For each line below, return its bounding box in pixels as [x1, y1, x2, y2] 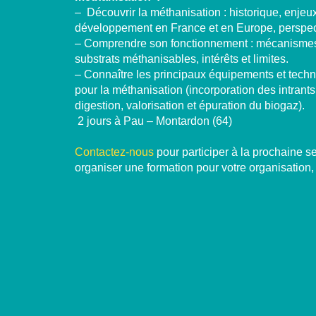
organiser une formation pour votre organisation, [75, 162, 315, 174]
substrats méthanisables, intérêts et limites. [75, 53, 289, 66]
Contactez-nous [75, 146, 154, 159]
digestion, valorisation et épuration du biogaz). [75, 99, 305, 112]
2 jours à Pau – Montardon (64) [75, 115, 236, 128]
